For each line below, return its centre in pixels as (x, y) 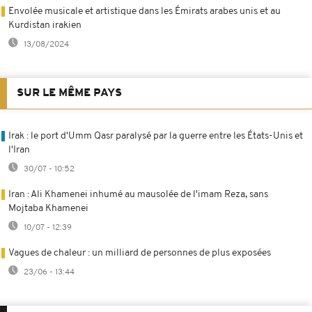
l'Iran (19, 150)
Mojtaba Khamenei (48, 208)
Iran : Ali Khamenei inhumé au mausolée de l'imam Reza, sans (138, 194)
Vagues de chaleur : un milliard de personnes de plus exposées (140, 253)
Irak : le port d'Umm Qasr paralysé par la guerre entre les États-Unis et (156, 136)
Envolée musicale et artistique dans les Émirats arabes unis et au (145, 11)
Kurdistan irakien (45, 25)
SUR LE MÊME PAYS (69, 93)
